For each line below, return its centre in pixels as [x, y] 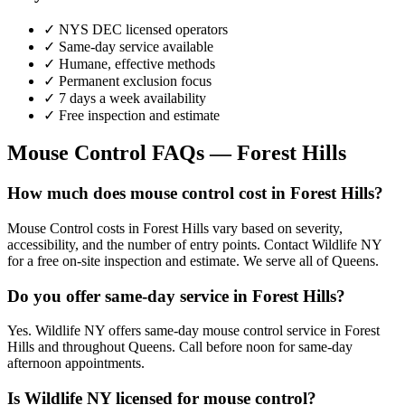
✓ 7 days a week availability [125, 98]
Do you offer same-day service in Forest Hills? [176, 296]
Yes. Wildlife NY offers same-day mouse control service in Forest [193, 331]
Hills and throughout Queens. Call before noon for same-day [180, 347]
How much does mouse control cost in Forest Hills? [195, 193]
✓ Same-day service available [128, 46]
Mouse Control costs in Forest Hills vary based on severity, [175, 229]
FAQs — [192, 153]
